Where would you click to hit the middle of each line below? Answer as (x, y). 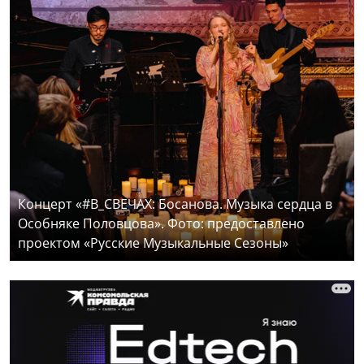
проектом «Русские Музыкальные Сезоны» (153, 243)
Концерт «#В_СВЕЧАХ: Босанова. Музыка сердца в (175, 204)
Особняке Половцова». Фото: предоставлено (161, 223)
